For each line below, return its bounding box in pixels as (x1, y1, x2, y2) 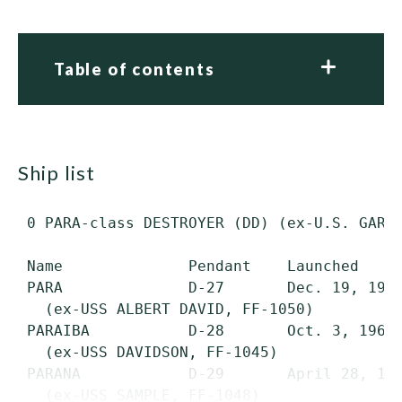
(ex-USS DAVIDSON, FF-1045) (18, 344, 278, 361)
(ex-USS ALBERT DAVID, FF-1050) (18, 301, 314, 318)
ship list (30, 161, 95, 185)
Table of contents (54, 59, 215, 79)
